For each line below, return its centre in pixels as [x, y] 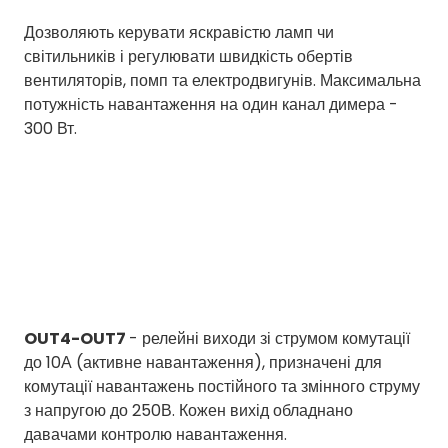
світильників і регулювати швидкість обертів [188, 56]
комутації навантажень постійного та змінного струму [222, 387]
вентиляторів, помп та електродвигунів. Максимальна [222, 80]
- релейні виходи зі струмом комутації [269, 339]
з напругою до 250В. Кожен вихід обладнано [188, 411]
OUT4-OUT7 [76, 339]
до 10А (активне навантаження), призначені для [203, 363]
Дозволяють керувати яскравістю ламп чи [179, 32]
